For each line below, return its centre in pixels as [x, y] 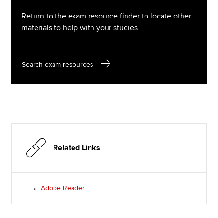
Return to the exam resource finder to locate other [106, 16]
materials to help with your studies [79, 28]
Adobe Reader [63, 188]
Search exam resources [57, 64]
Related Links [77, 148]
